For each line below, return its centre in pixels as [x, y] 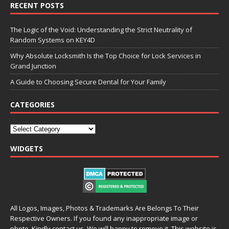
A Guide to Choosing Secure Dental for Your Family [88, 82]
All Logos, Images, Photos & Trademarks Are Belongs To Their [105, 208]
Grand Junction [33, 66]
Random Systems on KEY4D [53, 40]
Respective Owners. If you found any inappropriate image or [104, 218]
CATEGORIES [32, 104]
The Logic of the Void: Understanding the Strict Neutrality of [101, 29]
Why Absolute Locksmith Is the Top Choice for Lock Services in [106, 55]
